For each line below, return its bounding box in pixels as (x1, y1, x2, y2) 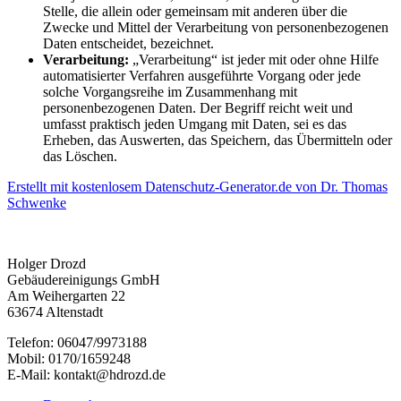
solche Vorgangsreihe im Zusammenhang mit (43, 84, 297, 100)
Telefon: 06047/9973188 (7, 335, 147, 351)
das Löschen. (43, 149, 117, 165)
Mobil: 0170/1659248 (7, 351, 131, 367)
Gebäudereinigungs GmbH (7, 272, 160, 288)
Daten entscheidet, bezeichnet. (43, 36, 214, 52)
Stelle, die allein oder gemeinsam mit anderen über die (43, 4, 347, 20)
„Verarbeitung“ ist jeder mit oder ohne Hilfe (129, 52, 379, 68)
